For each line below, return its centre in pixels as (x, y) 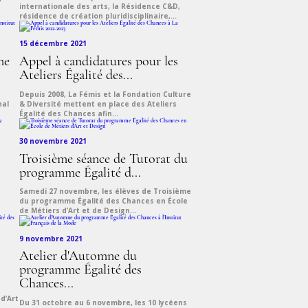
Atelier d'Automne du (78, 257)
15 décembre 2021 (53, 44)
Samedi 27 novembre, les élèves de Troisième (105, 191)
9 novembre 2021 (51, 238)
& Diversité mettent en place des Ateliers (98, 103)
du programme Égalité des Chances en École (103, 201)
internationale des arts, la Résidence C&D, (100, 7)
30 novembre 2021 (53, 141)
